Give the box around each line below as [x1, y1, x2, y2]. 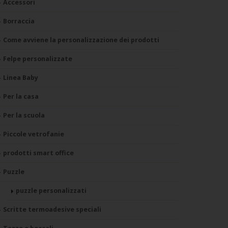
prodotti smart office [3, 149, 74, 157]
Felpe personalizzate [3, 54, 72, 63]
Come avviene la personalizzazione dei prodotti [3, 36, 159, 44]
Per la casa [3, 92, 39, 101]
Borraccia [3, 17, 35, 25]
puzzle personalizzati [15, 186, 87, 195]
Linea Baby [3, 73, 38, 82]
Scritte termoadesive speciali [3, 205, 101, 214]
